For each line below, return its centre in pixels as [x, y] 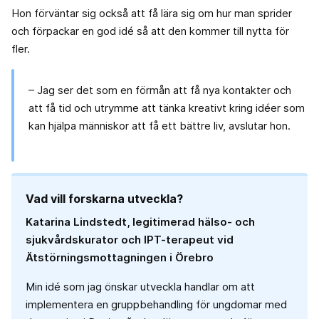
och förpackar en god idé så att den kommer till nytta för [150, 31]
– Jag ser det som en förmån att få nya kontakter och [160, 90]
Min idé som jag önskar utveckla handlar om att [140, 287]
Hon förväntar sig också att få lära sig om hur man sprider [152, 14]
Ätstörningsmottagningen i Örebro [120, 258]
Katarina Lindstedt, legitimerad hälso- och [140, 222]
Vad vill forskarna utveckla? [104, 199]
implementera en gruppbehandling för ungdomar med [156, 305]
